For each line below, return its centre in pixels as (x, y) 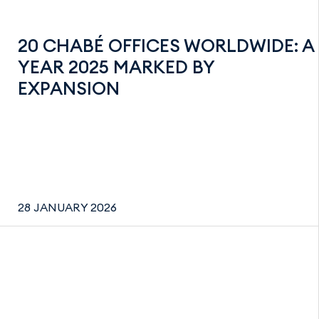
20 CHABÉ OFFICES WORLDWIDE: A (166, 45)
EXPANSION (69, 88)
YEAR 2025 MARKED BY (116, 67)
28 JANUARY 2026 (67, 207)
